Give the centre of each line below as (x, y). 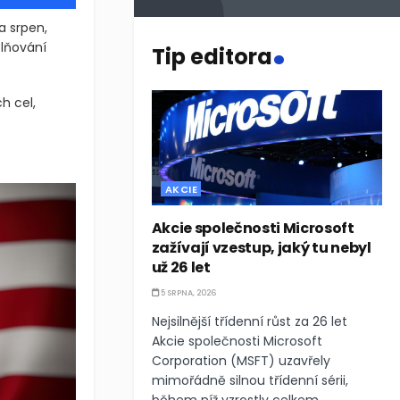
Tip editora (212, 56)
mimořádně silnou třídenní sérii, (250, 380)
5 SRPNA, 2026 (187, 293)
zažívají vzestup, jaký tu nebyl (261, 248)
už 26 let (181, 267)
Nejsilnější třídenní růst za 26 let (249, 321)
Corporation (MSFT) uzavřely (241, 361)
